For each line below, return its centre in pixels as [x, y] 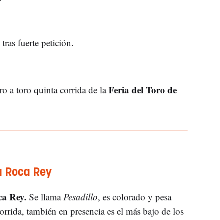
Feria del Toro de [142, 89]
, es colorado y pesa [134, 196]
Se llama [45, 196]
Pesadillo [80, 196]
